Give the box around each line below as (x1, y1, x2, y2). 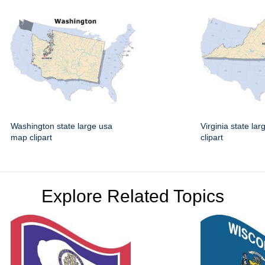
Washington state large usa (11, 121, 112, 131)
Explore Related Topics (41, 186, 224, 206)
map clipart (11, 132, 52, 143)
